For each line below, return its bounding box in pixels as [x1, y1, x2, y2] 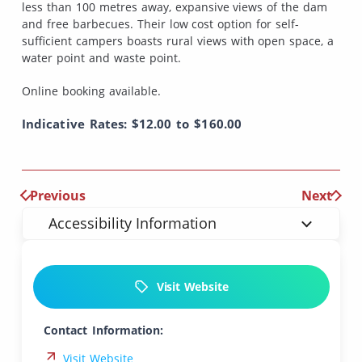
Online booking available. [22, 82, 161, 99]
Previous [29, 186, 86, 204]
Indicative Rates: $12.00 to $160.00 [22, 114, 242, 133]
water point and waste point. [22, 50, 181, 66]
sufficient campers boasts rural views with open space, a [22, 33, 335, 49]
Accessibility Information [48, 213, 217, 233]
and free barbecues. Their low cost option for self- [22, 16, 300, 32]
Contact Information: [44, 322, 163, 338]
